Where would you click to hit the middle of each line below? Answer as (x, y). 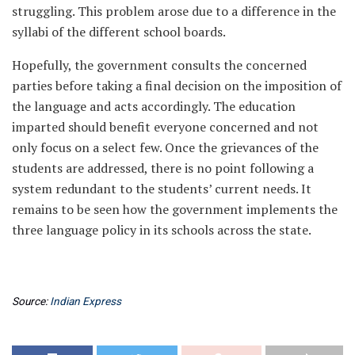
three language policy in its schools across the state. (162, 229)
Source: (31, 301)
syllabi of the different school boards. (119, 31)
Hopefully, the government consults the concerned (159, 65)
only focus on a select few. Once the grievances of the (165, 147)
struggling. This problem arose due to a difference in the (174, 11)
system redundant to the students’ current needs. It (162, 188)
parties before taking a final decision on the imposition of (177, 85)
